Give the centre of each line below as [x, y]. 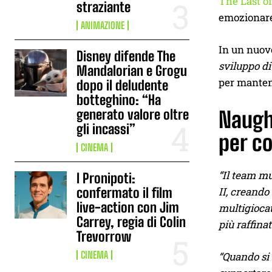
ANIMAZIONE [103, 25]
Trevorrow [104, 236]
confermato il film [125, 193]
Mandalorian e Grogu [132, 71]
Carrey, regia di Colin [131, 222]
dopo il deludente [123, 85]
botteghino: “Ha [119, 100]
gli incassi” [106, 129]
